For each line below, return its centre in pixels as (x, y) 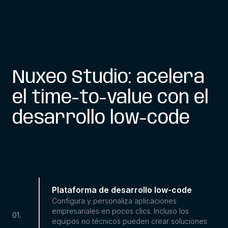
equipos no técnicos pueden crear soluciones (130, 221)
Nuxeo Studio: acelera (108, 78)
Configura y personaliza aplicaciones (114, 201)
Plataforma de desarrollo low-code (122, 190)
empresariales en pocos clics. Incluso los (120, 211)
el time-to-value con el (110, 98)
